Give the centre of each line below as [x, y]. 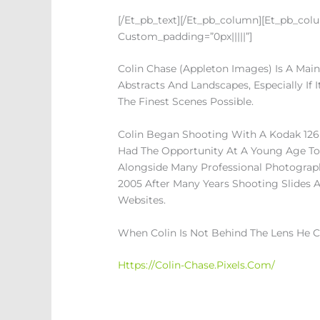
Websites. [142, 200]
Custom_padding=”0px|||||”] [185, 36]
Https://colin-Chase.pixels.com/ [197, 265]
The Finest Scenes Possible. [186, 102]
